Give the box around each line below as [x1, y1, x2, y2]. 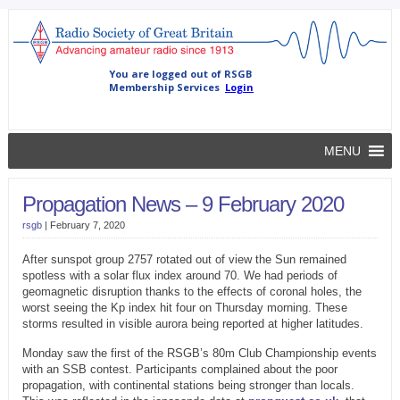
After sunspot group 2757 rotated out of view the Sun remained [21, 253, 346, 267]
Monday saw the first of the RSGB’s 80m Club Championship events [21, 346, 377, 361]
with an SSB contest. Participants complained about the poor [21, 362, 337, 377]
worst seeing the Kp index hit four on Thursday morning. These [21, 301, 347, 315]
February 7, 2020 [49, 220, 125, 231]
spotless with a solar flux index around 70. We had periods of [21, 269, 337, 283]
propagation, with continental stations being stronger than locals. [21, 379, 354, 393]
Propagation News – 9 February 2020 [21, 192, 344, 217]
